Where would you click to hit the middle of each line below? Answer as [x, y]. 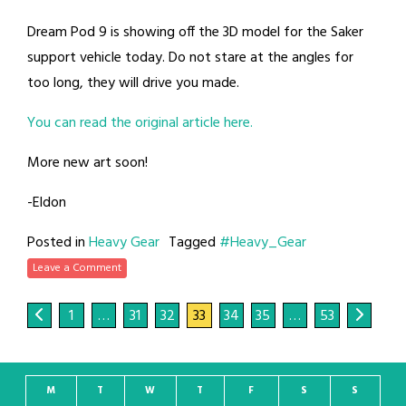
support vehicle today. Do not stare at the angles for [190, 58]
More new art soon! [87, 164]
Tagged [194, 243]
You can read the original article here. [140, 124]
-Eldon [47, 203]
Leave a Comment [77, 269]
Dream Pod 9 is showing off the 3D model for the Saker [195, 33]
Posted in [58, 243]
